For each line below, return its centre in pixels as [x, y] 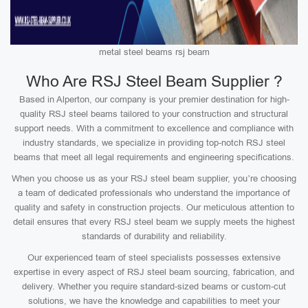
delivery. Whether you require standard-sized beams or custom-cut [154, 286]
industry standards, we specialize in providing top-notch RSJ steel [154, 143]
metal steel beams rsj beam [154, 52]
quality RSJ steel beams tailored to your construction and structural [154, 114]
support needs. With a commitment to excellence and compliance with [154, 128]
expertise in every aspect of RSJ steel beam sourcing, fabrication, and [154, 272]
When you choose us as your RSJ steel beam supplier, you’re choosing [154, 178]
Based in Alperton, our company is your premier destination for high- [154, 99]
